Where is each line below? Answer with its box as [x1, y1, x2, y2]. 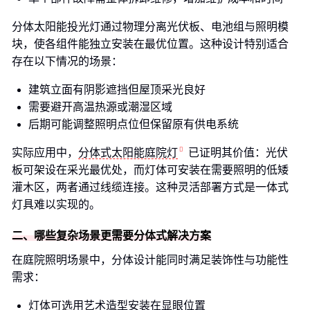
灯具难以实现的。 [12, 199, 100, 210]
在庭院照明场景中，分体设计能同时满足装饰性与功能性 [12, 254, 289, 266]
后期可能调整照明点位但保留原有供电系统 [28, 118, 239, 130]
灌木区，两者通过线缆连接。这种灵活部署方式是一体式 [12, 181, 289, 193]
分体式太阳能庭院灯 [78, 147, 178, 158]
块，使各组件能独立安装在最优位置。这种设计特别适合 [12, 38, 289, 50]
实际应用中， [12, 147, 78, 158]
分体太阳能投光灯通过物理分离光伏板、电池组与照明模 [12, 21, 289, 33]
